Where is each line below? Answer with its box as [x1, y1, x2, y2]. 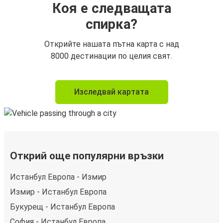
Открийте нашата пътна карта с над [44, 39, 179, 49]
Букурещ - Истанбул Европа [10, 202, 115, 212]
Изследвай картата [74, 87, 149, 97]
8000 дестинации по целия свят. [51, 51, 172, 61]
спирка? [86, 16, 137, 33]
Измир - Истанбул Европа [10, 187, 107, 197]
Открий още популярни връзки [10, 150, 164, 162]
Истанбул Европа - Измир [10, 172, 107, 182]
